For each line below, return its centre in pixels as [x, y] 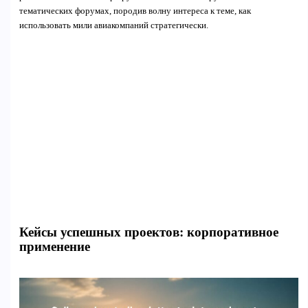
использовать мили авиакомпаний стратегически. [113, 25]
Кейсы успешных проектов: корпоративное [148, 232]
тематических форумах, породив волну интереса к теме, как [135, 11]
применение [54, 246]
